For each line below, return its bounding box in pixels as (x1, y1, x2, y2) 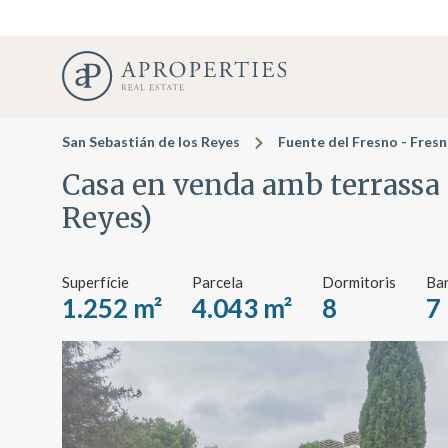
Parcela (192, 273, 243, 292)
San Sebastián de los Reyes (62, 133, 240, 150)
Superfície (62, 273, 129, 292)
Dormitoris (322, 273, 396, 292)
